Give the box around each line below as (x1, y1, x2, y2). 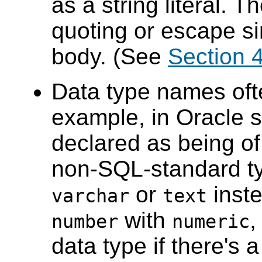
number (51, 211, 118, 233)
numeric (172, 211, 250, 233)
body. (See (51, 44, 168, 70)
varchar (51, 185, 129, 207)
